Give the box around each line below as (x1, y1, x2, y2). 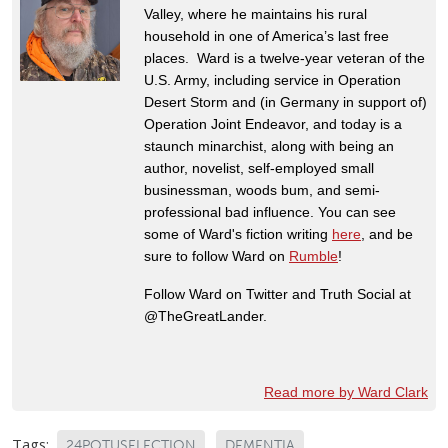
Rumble (289, 247, 338, 264)
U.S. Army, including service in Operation (144, 71, 401, 88)
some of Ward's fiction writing (144, 225, 332, 242)
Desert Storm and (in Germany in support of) (144, 93, 427, 110)
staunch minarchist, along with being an (144, 137, 394, 154)
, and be (361, 225, 413, 242)
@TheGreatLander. (144, 307, 267, 324)
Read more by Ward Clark (264, 383, 428, 400)
